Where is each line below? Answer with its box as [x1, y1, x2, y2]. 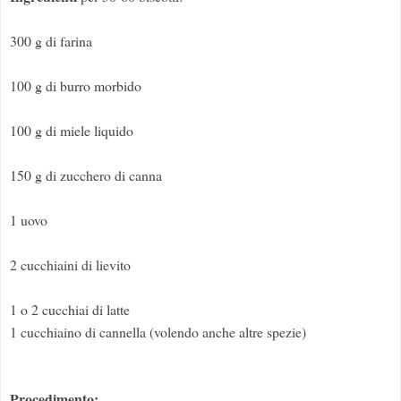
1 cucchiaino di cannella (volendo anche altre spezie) [10, 322, 306, 342]
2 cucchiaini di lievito [10, 255, 131, 275]
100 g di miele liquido [10, 121, 133, 141]
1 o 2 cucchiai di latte [10, 300, 130, 320]
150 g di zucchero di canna [10, 166, 162, 185]
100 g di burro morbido [10, 76, 141, 96]
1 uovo [10, 210, 47, 230]
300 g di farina [10, 31, 92, 51]
